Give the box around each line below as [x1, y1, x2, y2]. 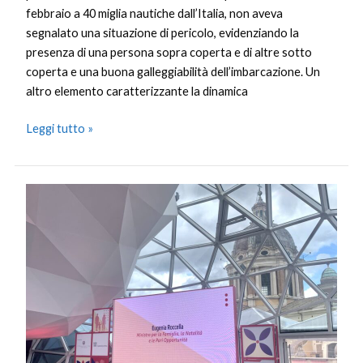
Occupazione [25, 186, 95, 200]
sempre [25, 283, 65, 297]
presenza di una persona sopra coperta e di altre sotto [26, 45, 313, 59]
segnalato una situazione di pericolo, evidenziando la [26, 25, 300, 40]
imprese [25, 263, 67, 278]
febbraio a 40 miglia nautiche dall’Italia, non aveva [26, 6, 284, 20]
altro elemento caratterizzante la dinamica [26, 83, 249, 98]
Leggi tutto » [26, 121, 94, 135]
